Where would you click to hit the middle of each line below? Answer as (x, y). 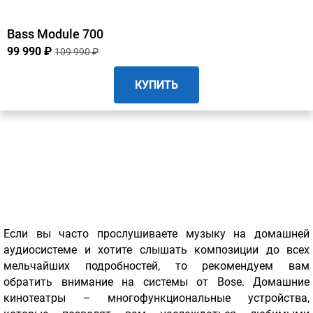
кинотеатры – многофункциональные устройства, (156, 298)
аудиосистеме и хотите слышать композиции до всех (156, 250)
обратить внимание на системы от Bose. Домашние (156, 282)
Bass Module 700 (55, 34)
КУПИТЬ (156, 85)
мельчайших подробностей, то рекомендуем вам (156, 266)
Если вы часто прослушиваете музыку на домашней (156, 234)
